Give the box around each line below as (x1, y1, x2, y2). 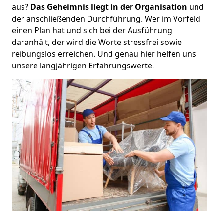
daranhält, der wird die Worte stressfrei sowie (12, 36, 182, 47)
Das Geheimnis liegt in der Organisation (28, 1, 187, 12)
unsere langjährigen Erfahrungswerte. (12, 60, 154, 71)
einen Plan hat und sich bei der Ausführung (12, 24, 172, 36)
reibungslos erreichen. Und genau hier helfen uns (12, 48, 196, 59)
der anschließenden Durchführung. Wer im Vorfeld (12, 13, 200, 24)
